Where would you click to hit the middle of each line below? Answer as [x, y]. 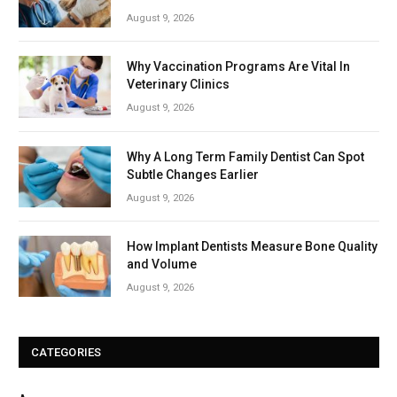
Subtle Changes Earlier [193, 174]
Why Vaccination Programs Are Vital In [238, 67]
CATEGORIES [66, 353]
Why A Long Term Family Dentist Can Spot [245, 156]
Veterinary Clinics [178, 85]
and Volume [162, 264]
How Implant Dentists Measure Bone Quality [252, 246]
